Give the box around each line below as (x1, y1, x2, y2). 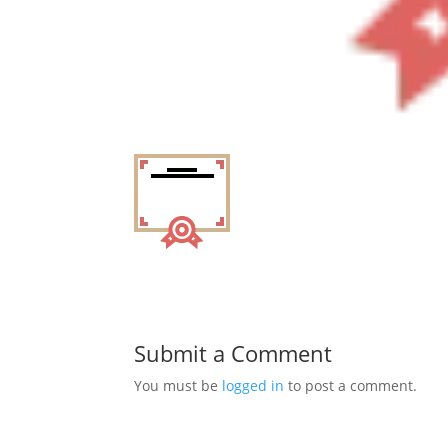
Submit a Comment (134, 337, 333, 368)
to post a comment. (284, 375, 418, 395)
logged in (222, 375, 285, 395)
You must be (134, 375, 223, 395)
